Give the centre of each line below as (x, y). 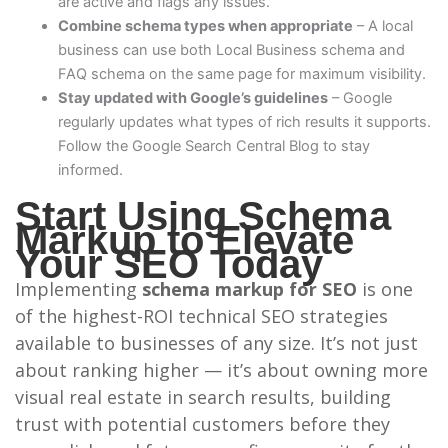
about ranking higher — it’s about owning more (221, 370)
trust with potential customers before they (202, 424)
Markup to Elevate (184, 240)
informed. (91, 170)
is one (384, 289)
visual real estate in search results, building (202, 397)
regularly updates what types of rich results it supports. (245, 122)
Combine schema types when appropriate (206, 26)
